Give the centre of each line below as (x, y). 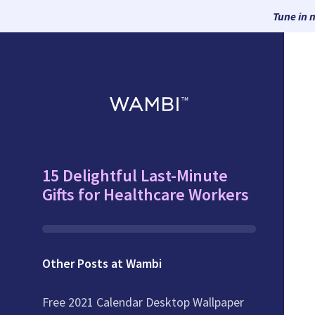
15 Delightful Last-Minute (135, 176)
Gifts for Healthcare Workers (146, 195)
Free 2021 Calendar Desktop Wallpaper (143, 302)
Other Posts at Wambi (102, 264)
